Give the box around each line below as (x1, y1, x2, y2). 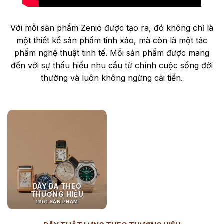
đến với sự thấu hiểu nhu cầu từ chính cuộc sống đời (11, 60, 213, 70)
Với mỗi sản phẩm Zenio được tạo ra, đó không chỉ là (10, 22, 213, 33)
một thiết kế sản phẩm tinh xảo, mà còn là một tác (16, 35, 207, 45)
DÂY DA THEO (32, 182, 82, 190)
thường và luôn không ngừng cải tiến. (41, 72, 183, 83)
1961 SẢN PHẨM (36, 199, 78, 205)
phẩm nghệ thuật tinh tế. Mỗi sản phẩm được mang (14, 47, 209, 58)
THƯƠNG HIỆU (30, 190, 84, 198)
